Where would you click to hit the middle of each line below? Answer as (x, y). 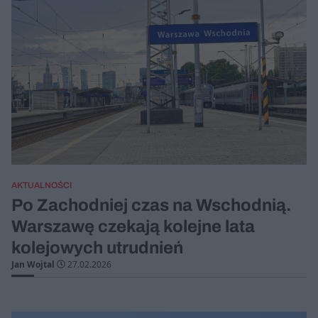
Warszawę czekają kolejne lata (133, 226)
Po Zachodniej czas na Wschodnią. (151, 205)
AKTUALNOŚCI (42, 185)
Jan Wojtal (33, 264)
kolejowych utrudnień (97, 247)
